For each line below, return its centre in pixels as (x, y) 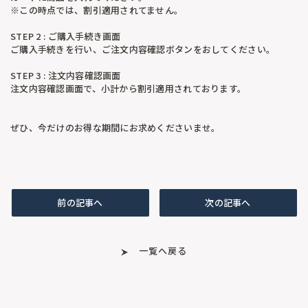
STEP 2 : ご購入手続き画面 (66, 36)
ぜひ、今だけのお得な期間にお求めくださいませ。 (115, 127)
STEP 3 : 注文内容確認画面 (66, 75)
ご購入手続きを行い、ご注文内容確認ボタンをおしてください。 (143, 49)
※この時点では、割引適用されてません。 (97, 10)
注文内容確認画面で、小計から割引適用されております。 (129, 88)
